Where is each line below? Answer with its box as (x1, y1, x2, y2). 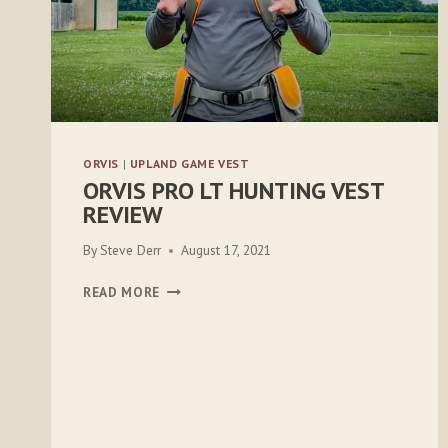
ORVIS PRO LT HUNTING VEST (83, 174, 384, 206)
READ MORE (83, 283, 161, 302)
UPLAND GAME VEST (129, 155, 250, 171)
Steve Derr (100, 241, 162, 260)
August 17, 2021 (181, 241, 272, 260)
